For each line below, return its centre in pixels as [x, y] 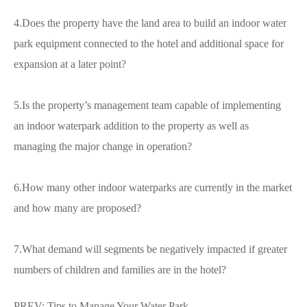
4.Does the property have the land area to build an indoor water [150, 23]
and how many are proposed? [77, 208]
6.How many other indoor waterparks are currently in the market [153, 187]
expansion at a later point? [70, 64]
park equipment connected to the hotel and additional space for [149, 43]
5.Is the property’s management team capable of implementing [147, 105]
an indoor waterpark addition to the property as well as [131, 125]
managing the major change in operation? [103, 146]
